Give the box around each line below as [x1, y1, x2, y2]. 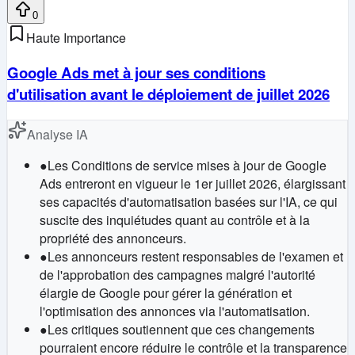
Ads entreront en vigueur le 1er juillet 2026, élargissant [40, 174, 345, 193]
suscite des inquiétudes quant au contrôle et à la [40, 210, 310, 229]
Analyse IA [27, 124, 88, 143]
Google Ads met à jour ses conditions [7, 62, 265, 83]
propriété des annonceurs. [40, 228, 186, 247]
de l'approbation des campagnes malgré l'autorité [40, 265, 315, 284]
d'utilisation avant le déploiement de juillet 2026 [7, 83, 330, 105]
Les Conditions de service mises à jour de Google [48, 155, 326, 174]
